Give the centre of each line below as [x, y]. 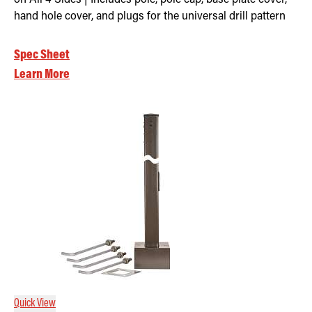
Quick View [35, 303]
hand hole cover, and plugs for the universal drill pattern [150, 16]
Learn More [42, 75]
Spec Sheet [42, 55]
